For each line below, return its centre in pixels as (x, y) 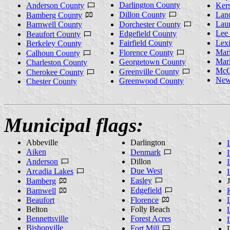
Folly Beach (150, 209)
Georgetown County (152, 62)
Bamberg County (54, 15)
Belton (37, 209)
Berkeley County (54, 43)
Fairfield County (146, 43)
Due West (146, 170)
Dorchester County (150, 24)
